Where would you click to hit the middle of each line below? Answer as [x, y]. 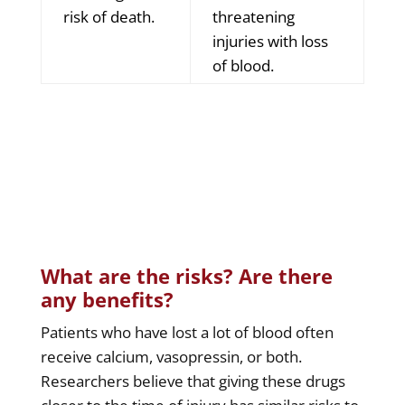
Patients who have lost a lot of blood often [187, 332]
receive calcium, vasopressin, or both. [171, 356]
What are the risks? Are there [186, 275]
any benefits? [107, 299]
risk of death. [108, 16]
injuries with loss [270, 41]
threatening [253, 16]
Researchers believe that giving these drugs [193, 381]
